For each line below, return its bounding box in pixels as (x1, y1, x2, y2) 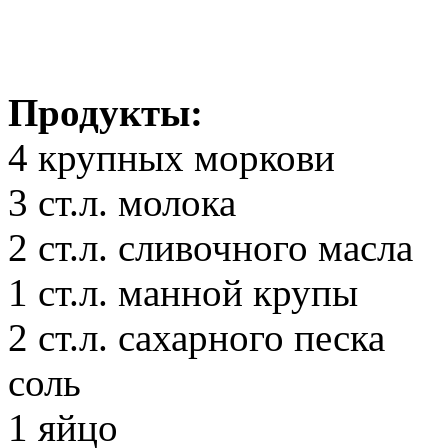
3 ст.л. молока (8, 180, 236, 224)
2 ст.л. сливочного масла (8, 225, 413, 269)
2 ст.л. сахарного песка (8, 315, 385, 359)
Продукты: (8, 90, 203, 134)
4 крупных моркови (8, 135, 335, 179)
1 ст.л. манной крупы (8, 270, 358, 314)
